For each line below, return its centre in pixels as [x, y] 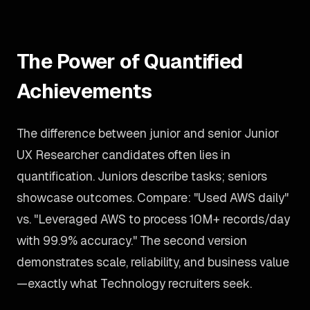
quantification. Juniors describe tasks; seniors [142, 176]
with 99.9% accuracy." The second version [132, 240]
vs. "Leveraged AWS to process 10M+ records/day [153, 219]
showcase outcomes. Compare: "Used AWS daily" [153, 198]
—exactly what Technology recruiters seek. [134, 283]
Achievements [84, 91]
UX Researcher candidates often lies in [124, 155]
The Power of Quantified [130, 61]
